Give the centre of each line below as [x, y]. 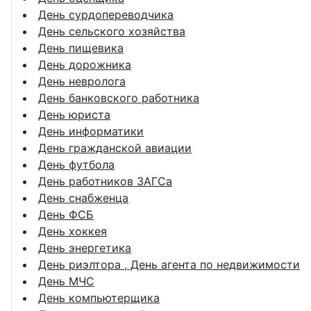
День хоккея [73, 231]
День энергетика [85, 247]
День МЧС [66, 281]
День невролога [82, 81]
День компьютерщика [99, 297]
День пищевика [81, 48]
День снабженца [83, 197]
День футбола [76, 164]
